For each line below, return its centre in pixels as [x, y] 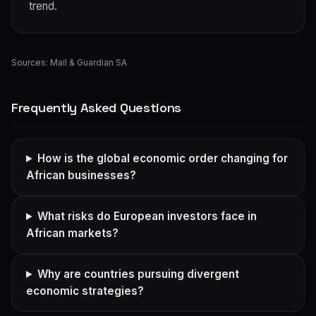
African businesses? [81, 175]
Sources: [31, 62]
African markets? [72, 233]
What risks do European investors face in [147, 216]
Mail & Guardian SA [89, 62]
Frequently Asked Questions [97, 107]
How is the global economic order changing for [163, 158]
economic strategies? [85, 291]
